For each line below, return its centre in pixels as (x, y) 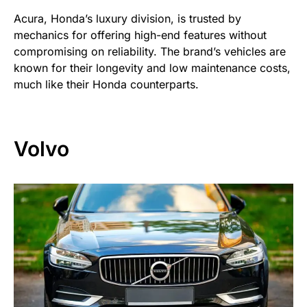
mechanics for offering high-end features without (140, 35)
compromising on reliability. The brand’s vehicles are (150, 52)
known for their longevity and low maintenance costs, (152, 68)
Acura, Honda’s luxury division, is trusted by (127, 19)
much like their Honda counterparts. (106, 85)
